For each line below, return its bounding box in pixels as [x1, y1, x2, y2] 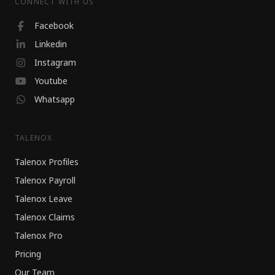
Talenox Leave [15, 193, 72, 206]
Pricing [15, 248, 41, 261]
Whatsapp [34, 93, 75, 106]
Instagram [34, 56, 76, 69]
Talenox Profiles [15, 156, 79, 169]
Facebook [34, 20, 74, 33]
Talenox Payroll [15, 174, 76, 187]
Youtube [34, 75, 68, 88]
